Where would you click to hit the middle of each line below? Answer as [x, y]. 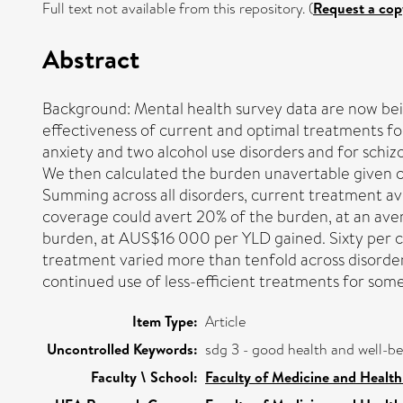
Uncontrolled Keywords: [122, 349]
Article [225, 321]
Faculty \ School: [144, 376]
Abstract [91, 58]
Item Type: [165, 321]
